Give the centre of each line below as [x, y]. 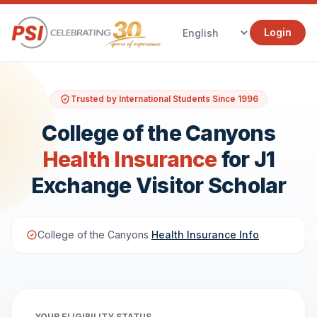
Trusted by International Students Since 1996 [164, 99]
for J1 [246, 159]
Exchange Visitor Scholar [158, 185]
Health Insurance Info [205, 235]
